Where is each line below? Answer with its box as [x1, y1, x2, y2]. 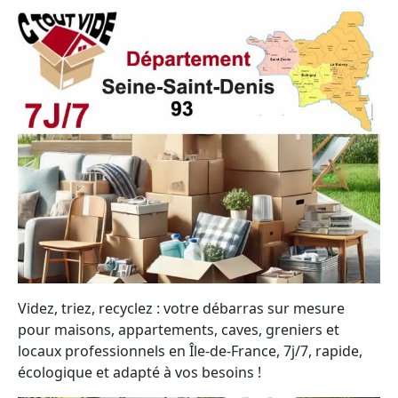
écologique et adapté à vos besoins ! [18, 362, 261, 382]
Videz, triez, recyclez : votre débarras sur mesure [18, 298, 345, 318]
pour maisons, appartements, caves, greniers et [18, 320, 339, 339]
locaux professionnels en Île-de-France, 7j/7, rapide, [18, 341, 362, 361]
